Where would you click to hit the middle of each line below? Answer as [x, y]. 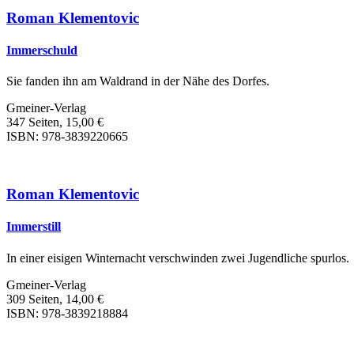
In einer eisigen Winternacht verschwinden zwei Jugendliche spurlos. [178, 258]
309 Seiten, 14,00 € [55, 299]
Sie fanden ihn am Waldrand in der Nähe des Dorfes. [138, 81]
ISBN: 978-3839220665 [67, 137]
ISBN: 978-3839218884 [67, 313]
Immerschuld [42, 51]
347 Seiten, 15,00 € [55, 122]
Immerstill [34, 227]
